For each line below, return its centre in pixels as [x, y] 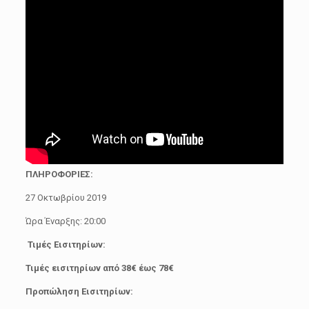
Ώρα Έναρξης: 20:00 [65, 221]
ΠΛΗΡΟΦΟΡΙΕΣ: [59, 175]
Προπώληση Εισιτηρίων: [79, 292]
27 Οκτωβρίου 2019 [66, 198]
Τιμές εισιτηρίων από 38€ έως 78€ [99, 268]
